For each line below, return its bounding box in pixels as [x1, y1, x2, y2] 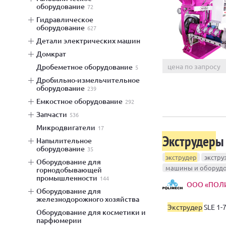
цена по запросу [167, 61, 220, 71]
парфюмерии [36, 215, 82, 225]
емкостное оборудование [40, 96, 123, 106]
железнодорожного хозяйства [36, 194, 139, 204]
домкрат [42, 49, 66, 59]
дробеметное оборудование [42, 62, 133, 72]
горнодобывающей [36, 165, 102, 175]
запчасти [40, 109, 67, 119]
